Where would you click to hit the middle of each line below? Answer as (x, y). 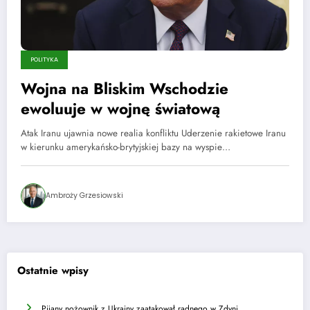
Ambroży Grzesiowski (84, 196)
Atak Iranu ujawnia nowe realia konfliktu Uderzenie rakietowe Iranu (153, 134)
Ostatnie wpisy (53, 270)
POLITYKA (44, 60)
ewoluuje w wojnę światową (120, 109)
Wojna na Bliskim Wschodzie (125, 89)
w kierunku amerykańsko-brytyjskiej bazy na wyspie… (126, 147)
